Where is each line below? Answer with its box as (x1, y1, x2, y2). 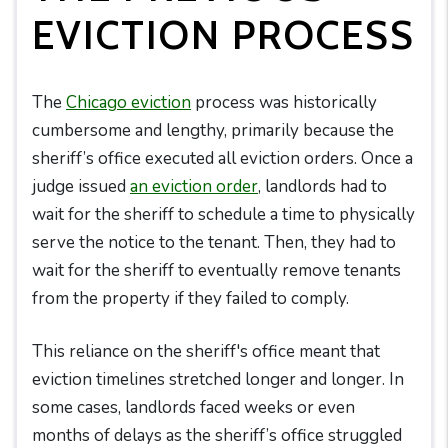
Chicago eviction (66, 91, 191, 114)
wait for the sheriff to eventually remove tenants (32, 259, 401, 282)
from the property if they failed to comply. (32, 287, 349, 310)
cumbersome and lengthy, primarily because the (32, 119, 394, 142)
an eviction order (130, 175, 258, 198)
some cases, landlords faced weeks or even (32, 396, 355, 419)
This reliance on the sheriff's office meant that (32, 340, 380, 363)
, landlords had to (258, 175, 387, 198)
